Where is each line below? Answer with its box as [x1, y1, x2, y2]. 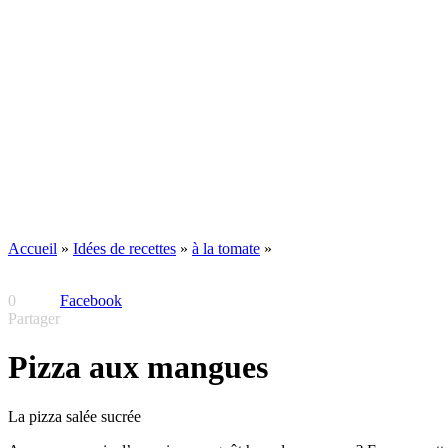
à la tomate [192, 240, 260, 257]
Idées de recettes [73, 240, 176, 257]
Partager [8, 310, 60, 327]
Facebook [60, 292, 122, 309]
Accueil [8, 240, 57, 257]
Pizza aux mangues [8, 349, 268, 386]
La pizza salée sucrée [8, 407, 141, 425]
